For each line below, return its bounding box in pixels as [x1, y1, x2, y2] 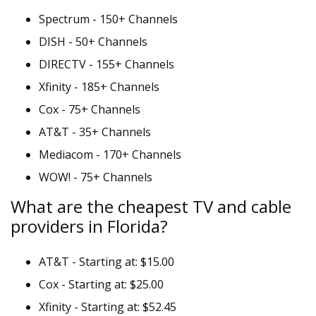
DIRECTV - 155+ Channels [39, 56, 174, 72]
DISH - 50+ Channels [39, 34, 147, 49]
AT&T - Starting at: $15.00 [39, 254, 174, 269]
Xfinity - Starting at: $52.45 [39, 299, 176, 315]
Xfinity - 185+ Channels [39, 79, 159, 95]
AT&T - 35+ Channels [39, 124, 151, 140]
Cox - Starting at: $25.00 [39, 276, 164, 292]
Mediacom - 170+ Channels [39, 147, 181, 162]
